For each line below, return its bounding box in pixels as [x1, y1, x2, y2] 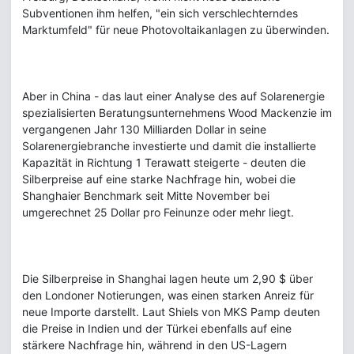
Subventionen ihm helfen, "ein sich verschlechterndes [22, 6, 298, 21]
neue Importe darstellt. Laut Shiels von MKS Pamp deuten [22, 305, 320, 319]
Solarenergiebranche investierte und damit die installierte [22, 139, 316, 153]
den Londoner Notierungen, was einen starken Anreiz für [22, 288, 314, 303]
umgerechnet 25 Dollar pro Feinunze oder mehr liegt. [22, 205, 294, 220]
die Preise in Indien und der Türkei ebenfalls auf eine [22, 322, 292, 336]
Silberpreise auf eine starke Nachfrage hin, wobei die [22, 172, 296, 186]
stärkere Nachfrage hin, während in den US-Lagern [22, 338, 287, 352]
